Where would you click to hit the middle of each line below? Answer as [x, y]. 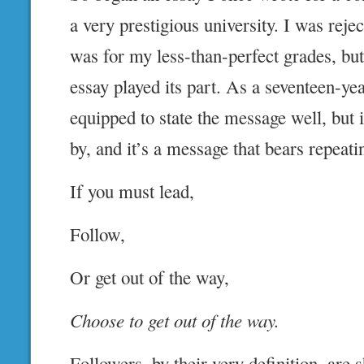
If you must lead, [132, 191]
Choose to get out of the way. [175, 321]
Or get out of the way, [150, 277]
